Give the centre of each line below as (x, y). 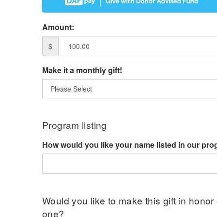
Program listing (75, 124)
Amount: (58, 27)
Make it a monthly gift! (82, 70)
